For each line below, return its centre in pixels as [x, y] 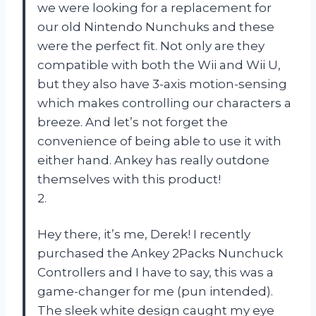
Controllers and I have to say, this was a [156, 272]
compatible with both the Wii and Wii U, [159, 65]
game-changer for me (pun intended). [155, 291]
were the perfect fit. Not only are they [151, 45]
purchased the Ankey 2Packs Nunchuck [160, 253]
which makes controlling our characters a [164, 103]
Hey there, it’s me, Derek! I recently [144, 234]
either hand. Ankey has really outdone [153, 160]
